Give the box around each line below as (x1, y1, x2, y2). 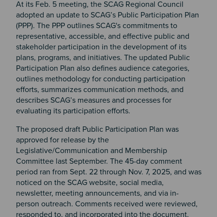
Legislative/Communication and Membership (15, 146, 167, 155)
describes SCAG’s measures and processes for (15, 95, 171, 105)
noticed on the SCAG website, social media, (15, 178, 164, 187)
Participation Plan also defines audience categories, (15, 63, 189, 73)
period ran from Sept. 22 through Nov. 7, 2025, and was (15, 167, 201, 177)
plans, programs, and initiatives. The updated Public (15, 53, 190, 62)
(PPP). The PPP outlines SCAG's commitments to (15, 21, 177, 31)
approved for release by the (15, 135, 109, 145)
